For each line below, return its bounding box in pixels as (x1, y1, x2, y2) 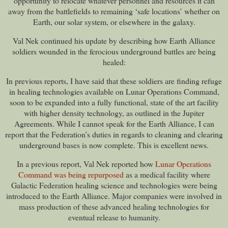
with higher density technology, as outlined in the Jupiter (24, 107, 204, 118)
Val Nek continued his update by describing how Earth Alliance (13, 35, 215, 46)
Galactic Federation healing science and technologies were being (11, 179, 217, 190)
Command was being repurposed (18, 168, 124, 180)
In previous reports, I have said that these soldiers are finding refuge (6, 75, 222, 86)
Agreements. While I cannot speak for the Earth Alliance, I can (14, 118, 214, 129)
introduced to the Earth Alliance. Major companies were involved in (6, 190, 222, 201)
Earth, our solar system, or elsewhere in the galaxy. (33, 16, 195, 27)
